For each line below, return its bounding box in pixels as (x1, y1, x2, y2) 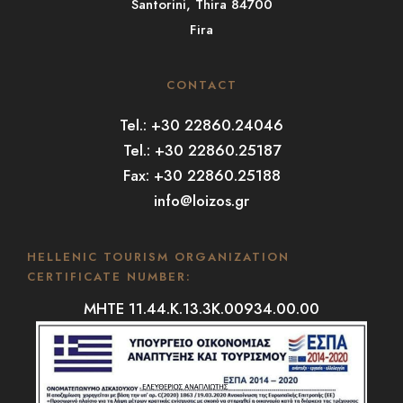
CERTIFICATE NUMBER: (27, 268, 192, 286)
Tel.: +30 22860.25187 (122, 139, 281, 161)
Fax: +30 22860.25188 (122, 164, 281, 186)
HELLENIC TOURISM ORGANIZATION (27, 248, 290, 266)
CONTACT (166, 76, 237, 94)
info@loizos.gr (154, 189, 249, 211)
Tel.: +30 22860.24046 (120, 113, 283, 136)
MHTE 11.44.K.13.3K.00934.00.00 (84, 298, 319, 320)
